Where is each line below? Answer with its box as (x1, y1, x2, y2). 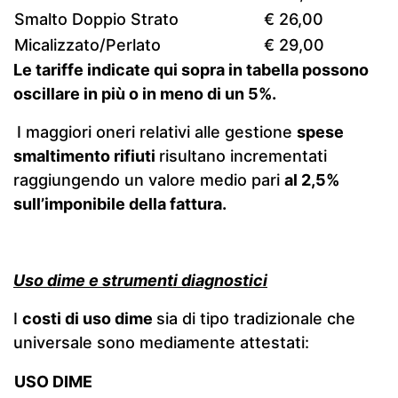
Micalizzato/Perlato (14, 36, 161, 54)
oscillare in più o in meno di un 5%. (13, 84, 276, 103)
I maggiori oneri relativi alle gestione (17, 123, 297, 141)
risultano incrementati (159, 147, 327, 165)
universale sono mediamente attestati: (13, 333, 309, 352)
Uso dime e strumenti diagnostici (13, 271, 267, 290)
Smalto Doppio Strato (14, 10, 179, 28)
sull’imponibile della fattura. (13, 195, 227, 213)
